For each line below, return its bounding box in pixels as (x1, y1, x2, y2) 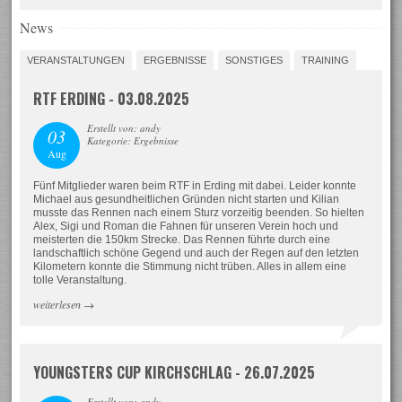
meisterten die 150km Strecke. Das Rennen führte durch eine (33, 232, 331, 246)
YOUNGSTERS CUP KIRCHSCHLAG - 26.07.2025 (33, 361, 316, 383)
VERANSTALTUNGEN (27, 54, 126, 66)
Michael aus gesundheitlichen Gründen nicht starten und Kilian (33, 192, 340, 205)
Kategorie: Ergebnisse (87, 133, 179, 147)
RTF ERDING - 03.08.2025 (33, 87, 190, 109)
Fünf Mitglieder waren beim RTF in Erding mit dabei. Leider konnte (33, 179, 357, 192)
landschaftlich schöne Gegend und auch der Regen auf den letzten (33, 246, 360, 259)
